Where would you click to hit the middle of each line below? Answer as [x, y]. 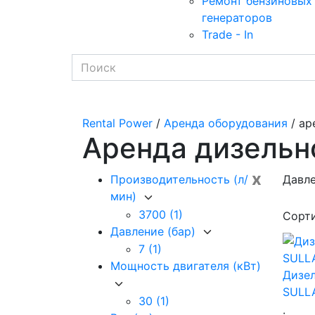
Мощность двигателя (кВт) [186, 266]
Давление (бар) [155, 231]
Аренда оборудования [226, 123]
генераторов [237, 18]
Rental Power [117, 123]
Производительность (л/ [179, 180]
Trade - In [227, 35]
